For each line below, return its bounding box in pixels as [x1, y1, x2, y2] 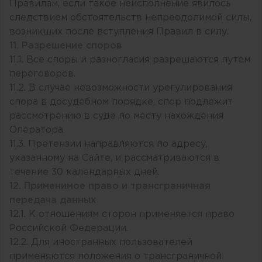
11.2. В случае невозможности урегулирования [9, 83, 232, 92]
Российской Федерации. [9, 223, 128, 233]
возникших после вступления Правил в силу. [9, 27, 229, 36]
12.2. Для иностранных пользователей [9, 237, 192, 247]
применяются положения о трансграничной [9, 251, 222, 261]
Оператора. [9, 125, 65, 135]
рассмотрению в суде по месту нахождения [9, 111, 223, 120]
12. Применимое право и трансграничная [9, 181, 211, 191]
